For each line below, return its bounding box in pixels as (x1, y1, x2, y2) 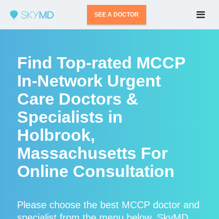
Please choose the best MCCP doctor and (17, 199, 199, 210)
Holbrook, (17, 126, 95, 144)
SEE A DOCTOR (94, 11, 139, 18)
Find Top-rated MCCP (17, 53, 185, 72)
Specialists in (17, 108, 123, 126)
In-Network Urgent (17, 71, 161, 90)
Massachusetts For (17, 144, 168, 162)
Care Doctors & (17, 89, 138, 108)
